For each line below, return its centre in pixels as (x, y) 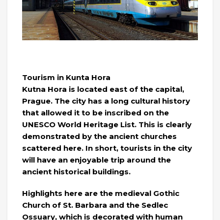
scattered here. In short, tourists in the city (107, 148)
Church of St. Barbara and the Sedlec (95, 205)
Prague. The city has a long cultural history (106, 101)
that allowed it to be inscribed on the (96, 113)
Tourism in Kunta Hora (66, 78)
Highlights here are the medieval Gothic (101, 193)
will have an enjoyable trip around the (96, 160)
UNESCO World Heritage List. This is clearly (107, 125)
